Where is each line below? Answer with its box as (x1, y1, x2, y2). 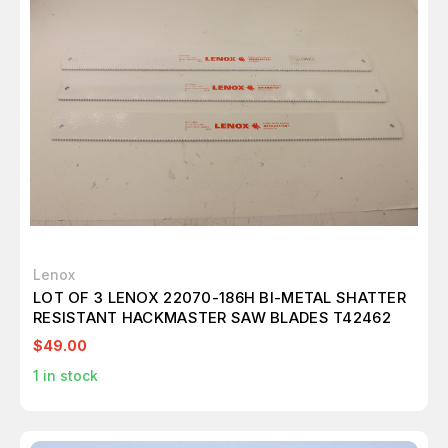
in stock (39, 367, 98, 384)
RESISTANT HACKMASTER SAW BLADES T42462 (33, 308, 391, 327)
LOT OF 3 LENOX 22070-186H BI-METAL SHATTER (33, 288, 406, 307)
